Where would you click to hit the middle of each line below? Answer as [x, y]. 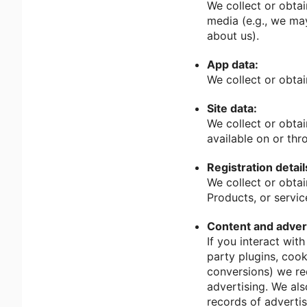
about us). [233, 36]
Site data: [232, 108]
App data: [233, 64]
